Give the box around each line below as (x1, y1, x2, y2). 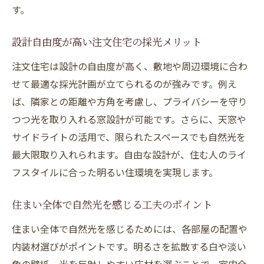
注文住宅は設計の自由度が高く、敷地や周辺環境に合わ (12, 59, 247, 73)
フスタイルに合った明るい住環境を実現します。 (12, 165, 218, 179)
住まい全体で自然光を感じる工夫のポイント (12, 201, 212, 212)
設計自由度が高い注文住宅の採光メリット (12, 38, 202, 49)
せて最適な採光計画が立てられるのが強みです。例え (12, 77, 237, 91)
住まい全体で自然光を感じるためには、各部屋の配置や (12, 222, 247, 236)
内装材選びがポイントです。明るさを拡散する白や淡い (12, 239, 246, 253)
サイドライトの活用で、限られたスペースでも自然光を (12, 130, 246, 144)
